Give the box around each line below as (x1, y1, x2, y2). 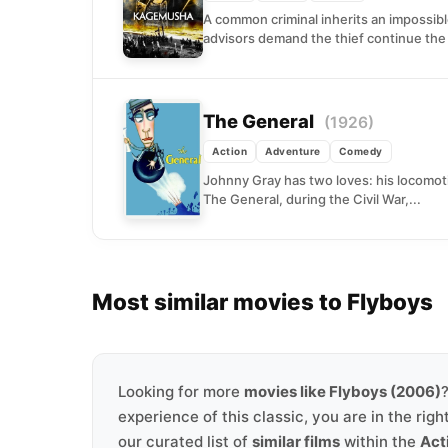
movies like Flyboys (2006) (244, 382, 441, 401)
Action (212, 144, 247, 157)
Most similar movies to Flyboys (92, 288, 433, 315)
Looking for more (118, 382, 244, 401)
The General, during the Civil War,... (203, 190, 421, 207)
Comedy (338, 144, 383, 157)
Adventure (265, 144, 321, 157)
